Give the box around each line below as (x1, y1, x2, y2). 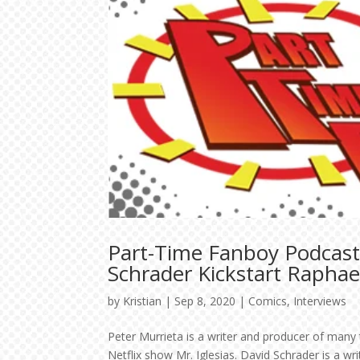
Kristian (123, 292, 162, 309)
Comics (248, 292, 288, 309)
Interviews (293, 292, 347, 309)
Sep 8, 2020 (174, 292, 236, 309)
